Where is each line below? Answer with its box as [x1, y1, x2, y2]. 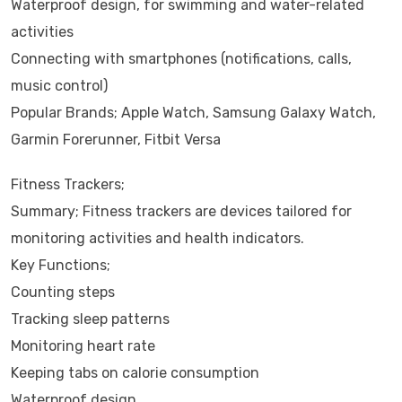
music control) [11, 77, 108, 94]
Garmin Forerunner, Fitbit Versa [11, 131, 221, 148]
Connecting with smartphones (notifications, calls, [11, 50, 352, 67]
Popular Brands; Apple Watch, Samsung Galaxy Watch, [11, 104, 376, 121]
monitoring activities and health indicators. [11, 230, 304, 247]
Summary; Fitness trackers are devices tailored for [11, 203, 352, 220]
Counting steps [11, 284, 115, 301]
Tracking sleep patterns [11, 310, 170, 328]
